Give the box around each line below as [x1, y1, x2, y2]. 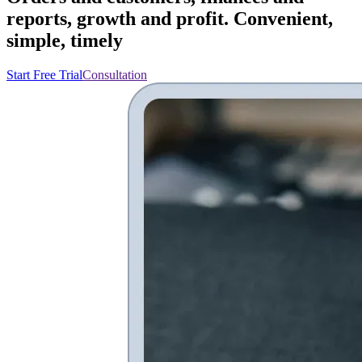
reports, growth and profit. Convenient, [6, 7, 333, 29]
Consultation [82, 67, 147, 82]
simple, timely [6, 29, 123, 51]
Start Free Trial [6, 67, 82, 82]
